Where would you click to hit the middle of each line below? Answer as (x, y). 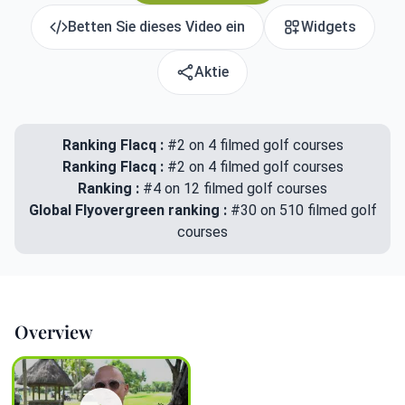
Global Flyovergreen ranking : (129, 210)
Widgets (328, 27)
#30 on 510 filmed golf (303, 210)
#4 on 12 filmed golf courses (235, 188)
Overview (54, 331)
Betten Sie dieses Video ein (156, 27)
